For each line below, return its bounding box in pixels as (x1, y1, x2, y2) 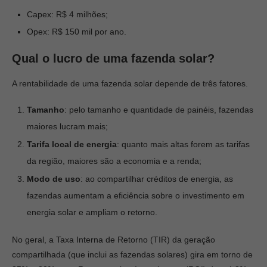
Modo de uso (27, 174, 80, 184)
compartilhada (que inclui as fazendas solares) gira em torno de (12, 250, 253, 259)
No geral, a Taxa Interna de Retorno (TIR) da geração (12, 235, 215, 244)
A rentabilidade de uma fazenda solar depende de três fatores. (12, 79, 248, 88)
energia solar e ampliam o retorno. (27, 207, 157, 217)
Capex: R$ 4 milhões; (27, 10, 108, 19)
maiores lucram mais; (27, 122, 108, 131)
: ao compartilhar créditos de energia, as (80, 174, 233, 184)
